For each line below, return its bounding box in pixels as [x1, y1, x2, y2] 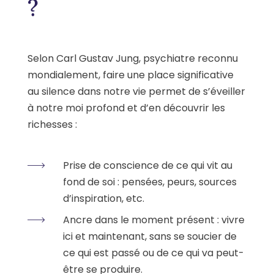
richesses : [28, 117, 77, 131]
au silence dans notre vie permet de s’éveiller [28, 84, 245, 98]
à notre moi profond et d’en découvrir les [28, 100, 225, 115]
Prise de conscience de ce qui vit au [63, 158, 232, 172]
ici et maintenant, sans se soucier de [63, 229, 237, 243]
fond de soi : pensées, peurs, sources [63, 174, 237, 189]
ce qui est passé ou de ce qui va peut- [63, 245, 244, 260]
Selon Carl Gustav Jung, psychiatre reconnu [28, 51, 238, 65]
